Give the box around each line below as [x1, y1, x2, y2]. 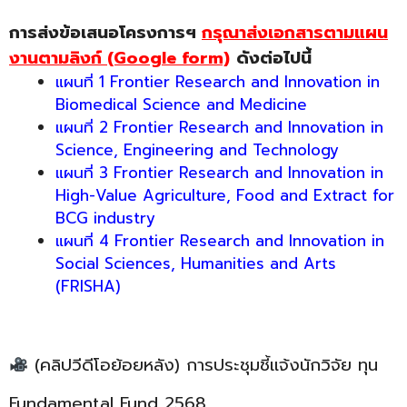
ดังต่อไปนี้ [236, 45, 312, 72]
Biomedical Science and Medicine [55, 93, 307, 117]
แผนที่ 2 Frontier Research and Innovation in [55, 115, 383, 140]
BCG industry [55, 206, 155, 231]
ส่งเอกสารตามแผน [246, 20, 388, 46]
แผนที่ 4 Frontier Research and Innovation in [55, 229, 384, 253]
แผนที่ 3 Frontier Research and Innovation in [55, 161, 383, 185]
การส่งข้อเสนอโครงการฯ [9, 20, 202, 46]
